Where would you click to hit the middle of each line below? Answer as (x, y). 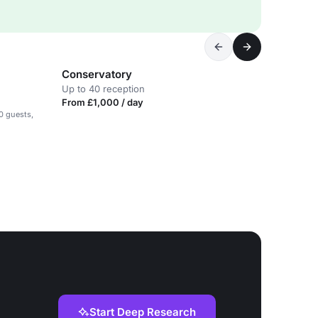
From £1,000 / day (103, 102)
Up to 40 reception (103, 89)
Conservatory (97, 74)
